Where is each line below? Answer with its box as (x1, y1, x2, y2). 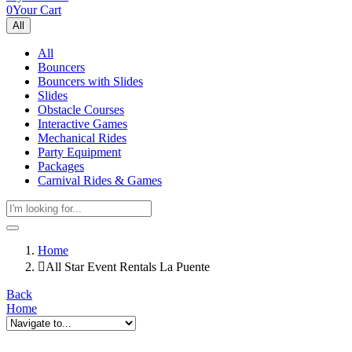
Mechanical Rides (38, 131, 126, 145)
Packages (38, 159, 84, 173)
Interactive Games (38, 117, 127, 130)
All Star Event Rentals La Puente (46, 260, 210, 273)
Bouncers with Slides (38, 75, 143, 88)
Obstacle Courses (38, 103, 124, 116)
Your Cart (13, 3, 61, 16)
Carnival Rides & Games (38, 174, 162, 187)
